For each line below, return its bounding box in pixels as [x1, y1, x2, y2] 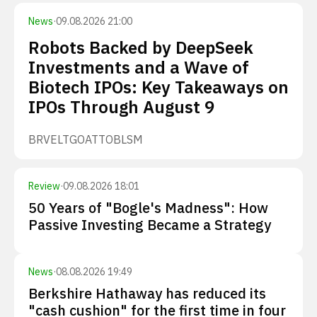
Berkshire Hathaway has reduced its [28, 284, 266, 303]
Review [28, 180, 60, 192]
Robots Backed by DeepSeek [28, 36, 253, 59]
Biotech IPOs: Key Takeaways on [28, 76, 289, 98]
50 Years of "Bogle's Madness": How [28, 198, 268, 217]
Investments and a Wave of [28, 56, 249, 79]
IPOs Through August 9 [28, 96, 214, 118]
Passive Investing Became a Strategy [28, 215, 271, 234]
